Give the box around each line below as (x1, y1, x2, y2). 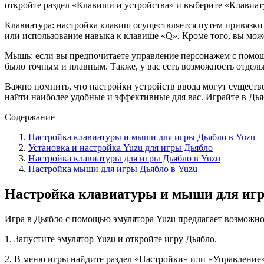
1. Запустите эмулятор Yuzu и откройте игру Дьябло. (5, 233, 217, 244)
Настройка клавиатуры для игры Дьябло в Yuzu (28, 153, 220, 163)
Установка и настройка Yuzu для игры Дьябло (28, 142, 213, 153)
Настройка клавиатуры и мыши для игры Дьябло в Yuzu (28, 131, 255, 142)
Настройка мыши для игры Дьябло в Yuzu (28, 163, 197, 174)
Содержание (5, 111, 55, 122)
